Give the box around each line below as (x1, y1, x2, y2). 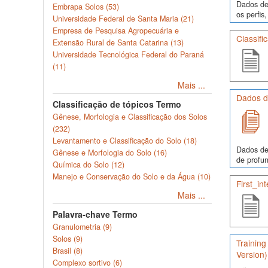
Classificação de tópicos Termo (53, 98, 181, 110)
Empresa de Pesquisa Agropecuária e (53, 25, 179, 36)
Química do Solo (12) (53, 159, 124, 170)
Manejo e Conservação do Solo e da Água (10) (53, 171, 211, 182)
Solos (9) (53, 233, 83, 244)
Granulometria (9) (53, 221, 112, 232)
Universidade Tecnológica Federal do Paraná (53, 49, 204, 60)
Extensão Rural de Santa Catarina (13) (53, 37, 184, 48)
